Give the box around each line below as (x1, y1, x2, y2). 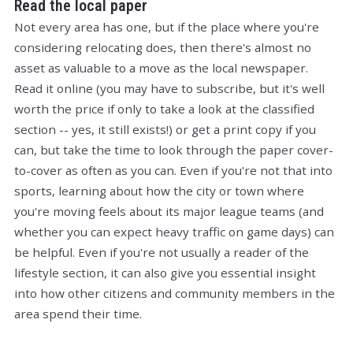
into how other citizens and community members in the (14, 284, 335, 301)
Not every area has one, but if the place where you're (14, 18, 319, 35)
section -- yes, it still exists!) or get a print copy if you (14, 121, 316, 137)
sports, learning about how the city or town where (14, 182, 304, 199)
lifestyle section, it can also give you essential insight (14, 264, 316, 281)
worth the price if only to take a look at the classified (14, 100, 314, 117)
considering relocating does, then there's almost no (14, 39, 311, 55)
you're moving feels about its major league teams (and (14, 203, 324, 219)
